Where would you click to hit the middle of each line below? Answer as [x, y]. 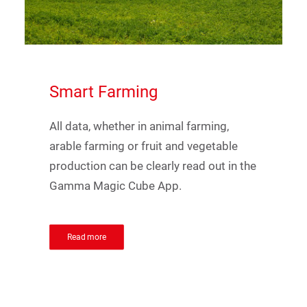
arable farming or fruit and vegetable [144, 146]
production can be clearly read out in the [153, 166]
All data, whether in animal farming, [139, 126]
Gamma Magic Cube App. [115, 186]
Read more [87, 237]
